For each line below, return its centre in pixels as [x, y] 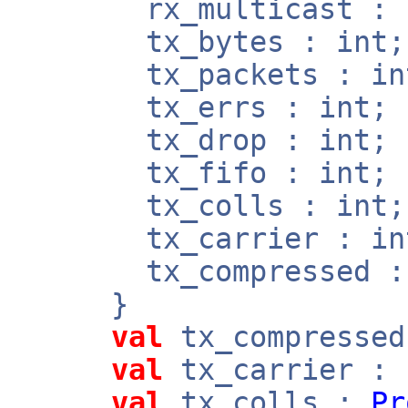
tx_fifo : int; [198, 173]
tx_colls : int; [206, 206]
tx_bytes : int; [206, 42]
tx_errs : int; [198, 107]
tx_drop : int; [198, 140]
